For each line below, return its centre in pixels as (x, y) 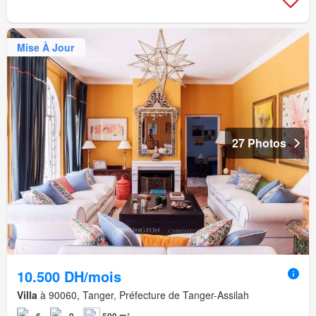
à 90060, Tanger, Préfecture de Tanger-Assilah (143, 295)
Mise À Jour (45, 47)
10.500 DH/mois (69, 276)
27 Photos (259, 143)
